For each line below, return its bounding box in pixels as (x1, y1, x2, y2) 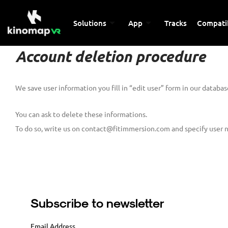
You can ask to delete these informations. (15, 109, 147, 119)
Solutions (73, 18, 107, 28)
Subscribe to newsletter (31, 195, 164, 210)
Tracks (164, 18, 187, 28)
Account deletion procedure (15, 47, 206, 66)
